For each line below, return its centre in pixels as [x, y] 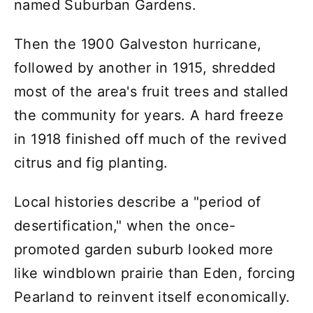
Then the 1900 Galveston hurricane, [138, 44]
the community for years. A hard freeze [149, 116]
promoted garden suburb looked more [144, 250]
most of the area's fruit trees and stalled [151, 92]
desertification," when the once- [125, 226]
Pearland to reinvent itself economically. [152, 297]
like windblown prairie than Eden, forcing [155, 274]
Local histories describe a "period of [138, 202]
